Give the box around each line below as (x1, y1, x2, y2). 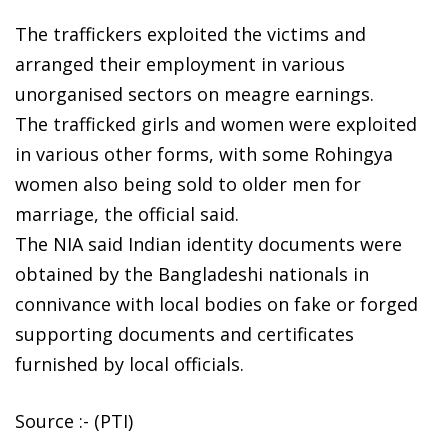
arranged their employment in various (15, 51, 345, 76)
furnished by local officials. (15, 351, 244, 376)
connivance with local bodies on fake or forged (15, 291, 418, 316)
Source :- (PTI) (15, 408, 133, 433)
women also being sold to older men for (15, 171, 361, 196)
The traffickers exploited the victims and (15, 21, 366, 46)
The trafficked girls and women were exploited (15, 111, 417, 136)
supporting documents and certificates (15, 321, 354, 346)
